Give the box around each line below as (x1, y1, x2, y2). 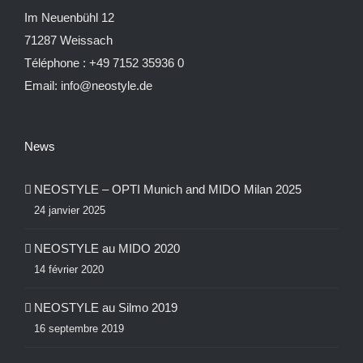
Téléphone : (24, 55, 89, 70)
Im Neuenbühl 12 (24, 10, 114, 24)
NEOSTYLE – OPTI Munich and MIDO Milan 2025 (34, 181, 301, 196)
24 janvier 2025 (34, 203, 105, 216)
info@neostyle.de (61, 78, 152, 92)
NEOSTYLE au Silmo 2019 (34, 300, 177, 314)
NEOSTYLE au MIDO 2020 (34, 241, 180, 255)
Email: (24, 78, 61, 92)
